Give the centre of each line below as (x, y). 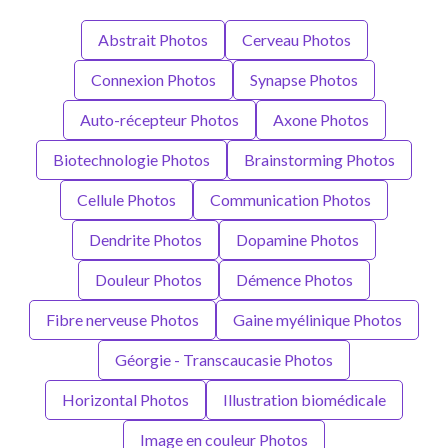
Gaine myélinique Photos (317, 319)
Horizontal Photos (125, 399)
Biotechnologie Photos (131, 159)
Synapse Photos (303, 79)
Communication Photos (290, 199)
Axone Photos (320, 119)
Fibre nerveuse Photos (122, 319)
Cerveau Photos (296, 39)
